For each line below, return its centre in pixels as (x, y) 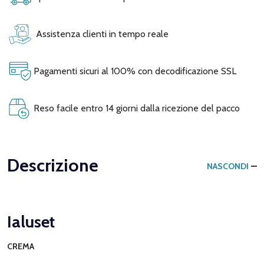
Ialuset (31, 221)
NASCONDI (228, 166)
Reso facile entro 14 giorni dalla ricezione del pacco (136, 108)
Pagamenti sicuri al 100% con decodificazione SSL (134, 71)
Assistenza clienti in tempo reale (100, 34)
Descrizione (53, 165)
